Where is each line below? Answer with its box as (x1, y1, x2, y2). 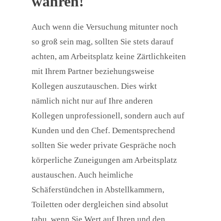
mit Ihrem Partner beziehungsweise (32, 67, 154, 76)
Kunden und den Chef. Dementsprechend (32, 126, 175, 136)
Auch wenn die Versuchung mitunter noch (32, 22, 178, 32)
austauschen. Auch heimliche (32, 170, 133, 180)
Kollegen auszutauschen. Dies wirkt (32, 81, 157, 91)
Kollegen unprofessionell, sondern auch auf (32, 111, 184, 121)
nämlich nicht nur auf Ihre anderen (32, 96, 153, 106)
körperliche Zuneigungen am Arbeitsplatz (32, 155, 177, 165)
